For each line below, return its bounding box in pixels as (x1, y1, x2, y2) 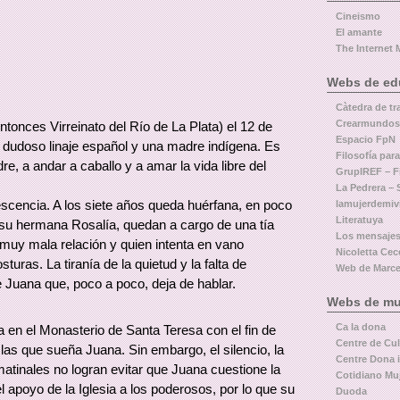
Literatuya (335, 214, 383, 225)
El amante (335, 27, 382, 37)
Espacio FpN (335, 134, 396, 145)
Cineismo (335, 11, 380, 21)
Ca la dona (335, 321, 386, 332)
